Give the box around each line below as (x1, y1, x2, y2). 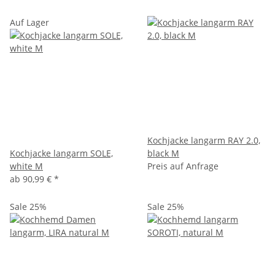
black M (147, 147, 179, 159)
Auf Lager (10, 16, 49, 28)
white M (10, 160, 43, 172)
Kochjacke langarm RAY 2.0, (147, 134, 260, 146)
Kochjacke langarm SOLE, (10, 147, 113, 159)
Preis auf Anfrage (147, 160, 219, 172)
